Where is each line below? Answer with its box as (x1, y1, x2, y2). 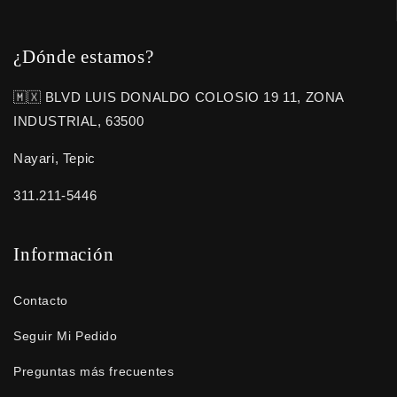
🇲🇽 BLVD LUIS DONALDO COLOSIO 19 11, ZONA (13, 90, 345, 105)
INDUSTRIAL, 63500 (13, 113, 144, 128)
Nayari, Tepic (13, 151, 96, 166)
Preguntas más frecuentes (13, 363, 175, 378)
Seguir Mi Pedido (13, 328, 118, 343)
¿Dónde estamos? (13, 46, 154, 66)
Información (13, 244, 114, 264)
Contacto (13, 292, 68, 307)
